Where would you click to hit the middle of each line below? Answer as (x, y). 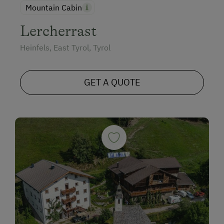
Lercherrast (58, 31)
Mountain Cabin (54, 7)
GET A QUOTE (112, 82)
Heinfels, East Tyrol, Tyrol (65, 47)
